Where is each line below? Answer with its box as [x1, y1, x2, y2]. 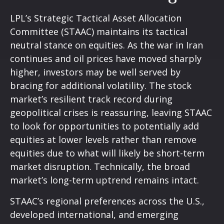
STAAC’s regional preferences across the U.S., [10, 194, 204, 207]
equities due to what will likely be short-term [10, 146, 204, 159]
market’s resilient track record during [10, 92, 172, 105]
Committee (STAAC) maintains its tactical [10, 25, 187, 37]
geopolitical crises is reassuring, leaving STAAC [10, 106, 212, 118]
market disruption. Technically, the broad [10, 160, 190, 172]
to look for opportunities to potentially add [10, 119, 199, 132]
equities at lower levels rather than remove [10, 133, 196, 145]
